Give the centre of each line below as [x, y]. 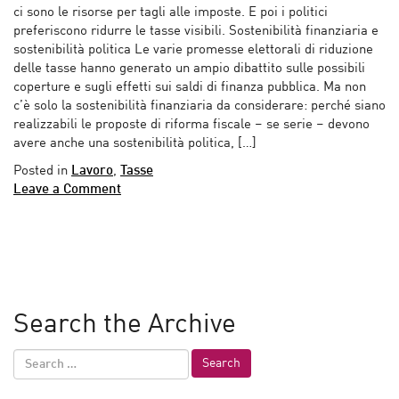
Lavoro [92, 171]
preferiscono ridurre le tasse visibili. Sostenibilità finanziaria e [196, 31]
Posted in [42, 171]
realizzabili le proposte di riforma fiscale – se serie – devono [191, 125]
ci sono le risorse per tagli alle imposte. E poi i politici [171, 12]
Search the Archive [125, 325]
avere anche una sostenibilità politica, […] [135, 143]
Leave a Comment [67, 190]
